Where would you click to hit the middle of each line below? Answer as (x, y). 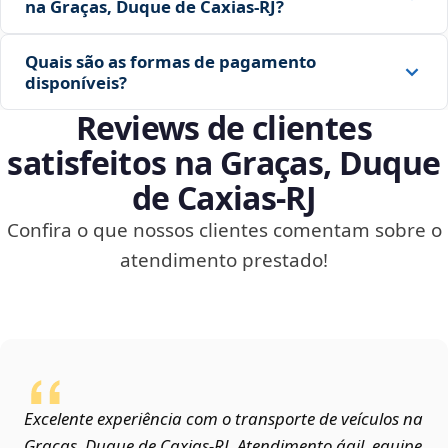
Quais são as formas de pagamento (170, 62)
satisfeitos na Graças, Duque (224, 163)
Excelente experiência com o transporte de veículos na (223, 419)
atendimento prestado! (224, 260)
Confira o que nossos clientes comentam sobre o (224, 230)
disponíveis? (76, 83)
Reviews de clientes (224, 128)
